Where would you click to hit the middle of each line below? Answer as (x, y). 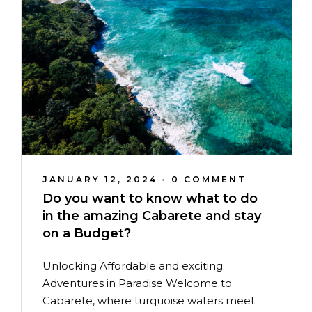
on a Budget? (87, 234)
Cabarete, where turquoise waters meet (149, 300)
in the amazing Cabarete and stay (152, 216)
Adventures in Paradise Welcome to (137, 283)
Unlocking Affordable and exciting (133, 265)
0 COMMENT (209, 180)
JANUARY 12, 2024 (100, 180)
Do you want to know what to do (150, 199)
